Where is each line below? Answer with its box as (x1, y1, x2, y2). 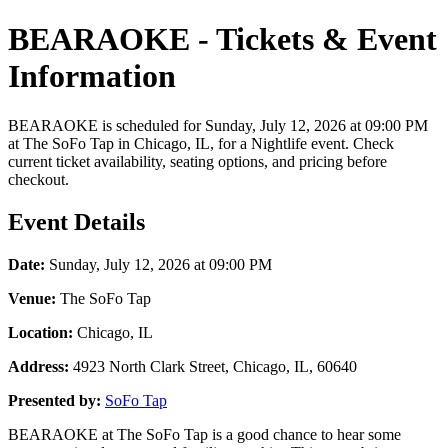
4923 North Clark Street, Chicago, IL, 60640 (69, 357, 357, 375)
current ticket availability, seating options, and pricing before (8, 152, 387, 170)
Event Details (8, 208, 145, 235)
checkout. (8, 170, 69, 188)
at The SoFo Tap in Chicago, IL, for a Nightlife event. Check (8, 134, 394, 152)
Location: (8, 323, 73, 341)
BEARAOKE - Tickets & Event (8, 21, 437, 58)
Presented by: (8, 391, 101, 409)
